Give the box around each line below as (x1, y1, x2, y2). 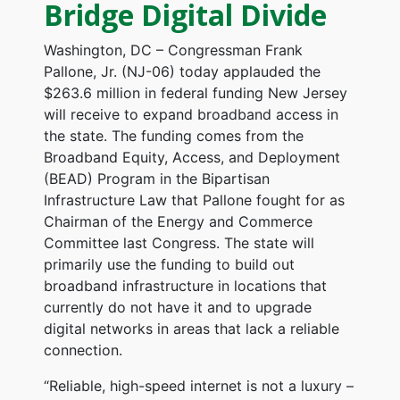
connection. (43, 340, 122, 359)
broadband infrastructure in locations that (43, 276, 327, 295)
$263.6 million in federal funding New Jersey (43, 83, 347, 102)
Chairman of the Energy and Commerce (43, 212, 312, 230)
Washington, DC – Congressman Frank (43, 40, 303, 59)
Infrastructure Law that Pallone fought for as (43, 190, 345, 209)
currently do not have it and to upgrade (43, 297, 312, 316)
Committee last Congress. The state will (43, 233, 314, 252)
